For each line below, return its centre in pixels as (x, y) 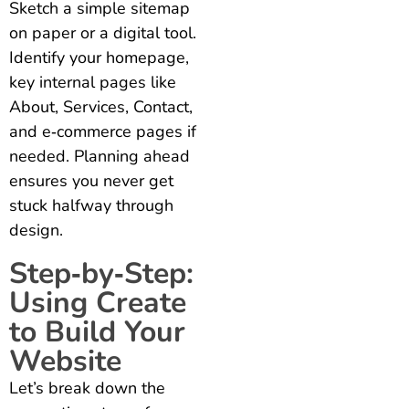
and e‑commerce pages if (103, 131)
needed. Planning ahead (100, 156)
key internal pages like (93, 82)
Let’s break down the (87, 388)
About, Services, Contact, (101, 106)
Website (65, 361)
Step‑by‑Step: (101, 273)
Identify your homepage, (99, 57)
